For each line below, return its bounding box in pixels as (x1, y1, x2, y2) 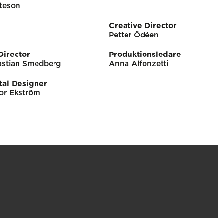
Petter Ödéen (109, 31, 159, 39)
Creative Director (109, 22, 177, 30)
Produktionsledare (109, 51, 181, 59)
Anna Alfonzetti (109, 60, 168, 68)
